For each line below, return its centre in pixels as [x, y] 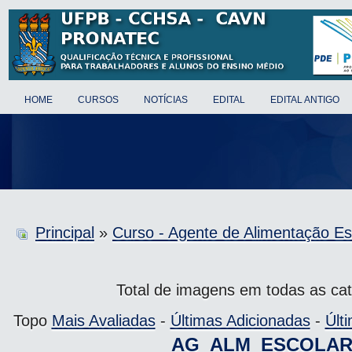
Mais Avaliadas [103, 321]
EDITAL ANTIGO [305, 100]
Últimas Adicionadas [240, 321]
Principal [65, 233]
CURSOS [98, 100]
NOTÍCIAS [166, 100]
